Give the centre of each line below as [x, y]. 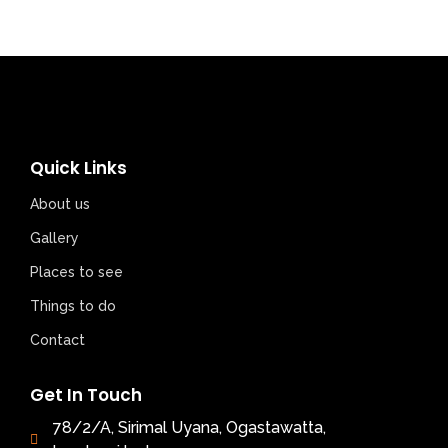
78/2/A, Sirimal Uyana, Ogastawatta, [189, 428]
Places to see [76, 272]
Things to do [73, 306]
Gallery [54, 238]
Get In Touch [86, 395]
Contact [57, 340]
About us [60, 204]
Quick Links [78, 168]
